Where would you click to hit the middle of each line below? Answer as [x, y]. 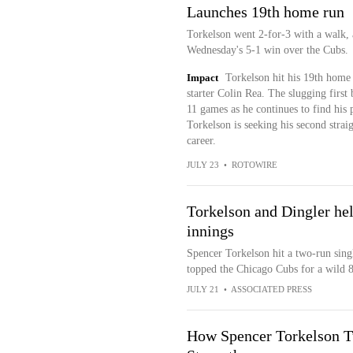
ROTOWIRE [254, 165]
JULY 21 [203, 289]
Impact [202, 78]
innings [210, 231]
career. [201, 141]
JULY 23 [203, 165]
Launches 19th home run [265, 12]
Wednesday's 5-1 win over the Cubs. [267, 50]
